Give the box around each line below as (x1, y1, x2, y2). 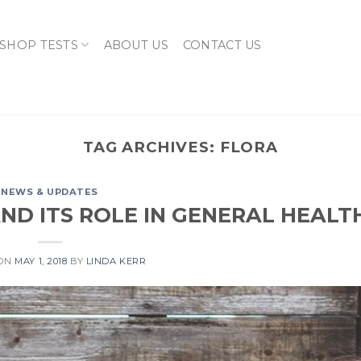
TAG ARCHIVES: (82, 138, 220, 156)
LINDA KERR (85, 255, 147, 267)
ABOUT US (103, 37, 168, 52)
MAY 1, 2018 (15, 255, 68, 267)
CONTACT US (182, 37, 262, 52)
